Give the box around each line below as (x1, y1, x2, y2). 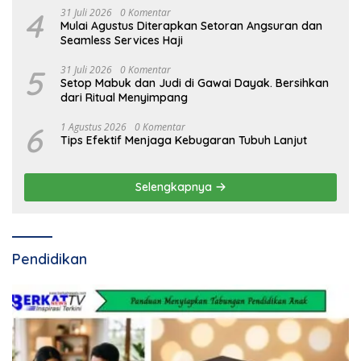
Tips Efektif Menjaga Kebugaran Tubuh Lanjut (60, 133, 307, 148)
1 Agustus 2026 (60, 120, 127, 135)
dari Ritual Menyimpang (60, 90, 188, 106)
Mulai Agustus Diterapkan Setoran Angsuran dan (60, 19, 322, 34)
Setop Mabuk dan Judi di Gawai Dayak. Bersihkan (60, 76, 329, 91)
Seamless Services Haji (60, 33, 183, 48)
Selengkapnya (135, 180, 215, 195)
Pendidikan (12, 250, 87, 269)
